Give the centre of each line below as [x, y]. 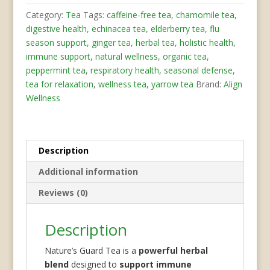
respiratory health [124, 70]
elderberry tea [177, 28]
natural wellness [126, 56]
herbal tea [155, 42]
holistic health [206, 42]
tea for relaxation [59, 84]
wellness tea [122, 84]
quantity [41, 8]
